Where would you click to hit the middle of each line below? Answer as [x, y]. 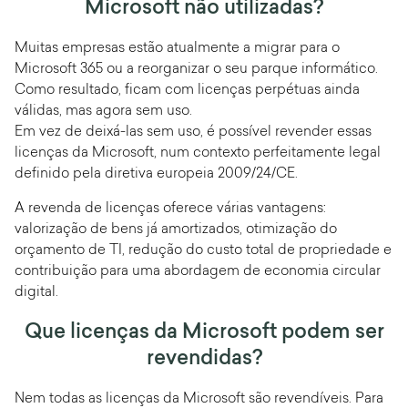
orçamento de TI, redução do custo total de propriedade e [203, 250]
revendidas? [204, 359]
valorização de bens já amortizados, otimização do [176, 229]
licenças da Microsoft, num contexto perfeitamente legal [198, 154]
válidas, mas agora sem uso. [103, 112]
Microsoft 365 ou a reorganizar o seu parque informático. [196, 70]
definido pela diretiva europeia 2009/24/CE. [156, 175]
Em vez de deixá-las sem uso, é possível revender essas [193, 133]
